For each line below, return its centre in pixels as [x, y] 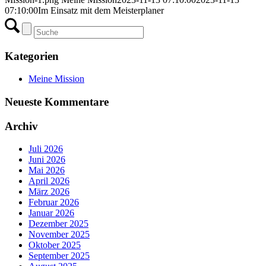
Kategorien [32, 56]
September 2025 [59, 256]
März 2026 [49, 192]
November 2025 [59, 235]
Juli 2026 [46, 149]
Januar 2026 [51, 213]
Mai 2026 [47, 170]
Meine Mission [56, 79]
